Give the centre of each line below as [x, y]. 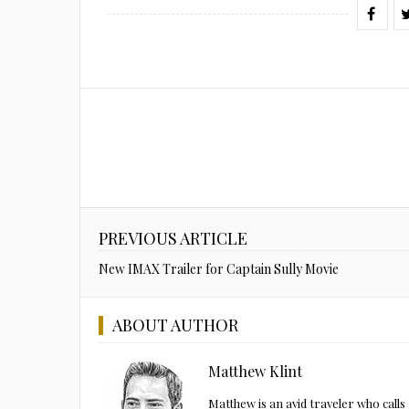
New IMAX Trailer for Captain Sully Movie [219, 268]
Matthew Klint [255, 371]
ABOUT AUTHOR [175, 325]
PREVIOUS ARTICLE [173, 238]
